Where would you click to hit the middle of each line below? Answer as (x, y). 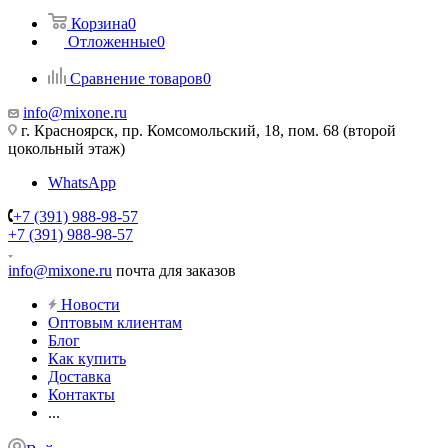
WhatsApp (82, 182)
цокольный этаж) (66, 148)
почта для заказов (174, 270)
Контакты (81, 394)
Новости (90, 304)
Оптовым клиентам (115, 322)
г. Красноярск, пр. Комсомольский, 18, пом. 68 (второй (206, 130)
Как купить (87, 358)
